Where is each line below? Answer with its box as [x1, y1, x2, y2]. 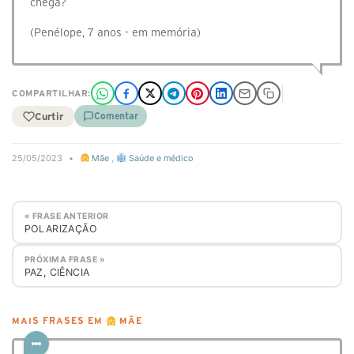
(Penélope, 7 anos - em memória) [30, 26, 201, 39]
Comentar [94, 111, 138, 121]
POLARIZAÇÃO [24, 222, 97, 235]
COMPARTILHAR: [12, 88, 91, 98]
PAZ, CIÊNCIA [24, 265, 90, 278]
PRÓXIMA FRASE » [24, 254, 105, 265]
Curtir [35, 111, 63, 122]
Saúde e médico [126, 153, 193, 164]
